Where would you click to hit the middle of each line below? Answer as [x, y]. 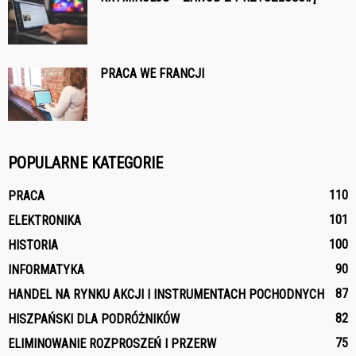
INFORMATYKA [46, 270]
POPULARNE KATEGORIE [85, 163]
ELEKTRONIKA [44, 221]
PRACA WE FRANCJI [152, 74]
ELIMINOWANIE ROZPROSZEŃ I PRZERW [112, 344]
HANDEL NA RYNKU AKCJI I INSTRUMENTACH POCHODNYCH [166, 295]
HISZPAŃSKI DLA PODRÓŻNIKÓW [94, 319]
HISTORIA [33, 246]
